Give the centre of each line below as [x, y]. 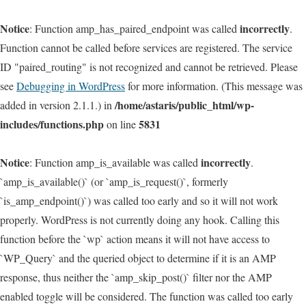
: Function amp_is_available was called [115, 162]
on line [121, 124]
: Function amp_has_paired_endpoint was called [135, 28]
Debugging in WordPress [71, 86]
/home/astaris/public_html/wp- [184, 105]
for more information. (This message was [214, 86]
